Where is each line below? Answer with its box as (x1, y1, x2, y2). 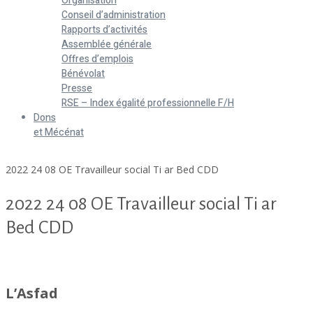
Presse (61, 81, 92, 96)
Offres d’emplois (61, 52, 133, 67)
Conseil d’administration (61, 8, 166, 23)
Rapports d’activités (61, 22, 147, 38)
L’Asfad (6, 283, 58, 303)
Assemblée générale (61, 37, 152, 52)
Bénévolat (61, 66, 105, 82)
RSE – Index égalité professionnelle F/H (61, 96, 234, 111)
